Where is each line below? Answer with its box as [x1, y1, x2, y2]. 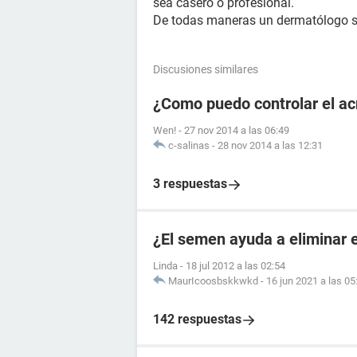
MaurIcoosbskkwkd [168, 275, 258, 287]
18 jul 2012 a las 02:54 [186, 260, 285, 272]
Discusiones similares [153, 63, 258, 76]
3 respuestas [153, 176, 227, 191]
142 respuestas [153, 312, 241, 327]
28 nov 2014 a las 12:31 [218, 139, 323, 151]
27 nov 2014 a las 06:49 [184, 124, 289, 136]
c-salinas [168, 139, 210, 151]
